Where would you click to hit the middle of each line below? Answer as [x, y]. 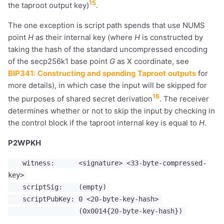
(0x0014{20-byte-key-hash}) [97, 211]
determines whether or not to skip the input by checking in [111, 111]
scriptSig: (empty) [59, 187]
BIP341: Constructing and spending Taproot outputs [102, 73]
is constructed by [171, 37]
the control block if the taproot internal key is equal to [103, 123]
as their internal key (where [84, 37]
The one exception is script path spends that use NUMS [106, 25]
